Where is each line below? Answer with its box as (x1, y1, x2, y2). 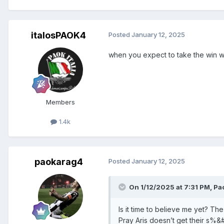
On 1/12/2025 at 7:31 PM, (129, 182, 213, 191)
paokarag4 (34, 156, 83, 167)
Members (46, 97, 75, 106)
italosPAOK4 (31, 29, 86, 40)
